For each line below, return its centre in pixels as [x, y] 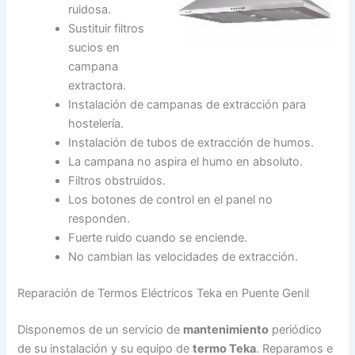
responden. [99, 219]
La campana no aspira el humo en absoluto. [186, 162]
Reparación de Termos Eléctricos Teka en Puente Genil [164, 294]
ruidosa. [90, 10]
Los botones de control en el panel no [171, 200]
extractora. [97, 86]
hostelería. [96, 124]
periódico [296, 329]
